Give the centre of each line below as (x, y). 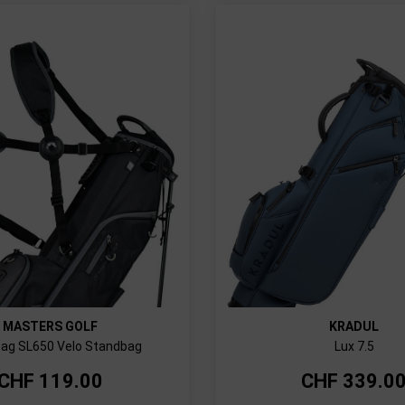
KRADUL (354, 327)
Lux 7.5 (354, 347)
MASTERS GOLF (51, 327)
